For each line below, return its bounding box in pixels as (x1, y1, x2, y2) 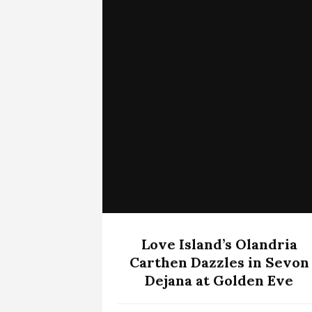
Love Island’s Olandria (141, 235, 297, 253)
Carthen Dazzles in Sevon (129, 253, 309, 271)
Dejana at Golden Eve (145, 271, 293, 289)
